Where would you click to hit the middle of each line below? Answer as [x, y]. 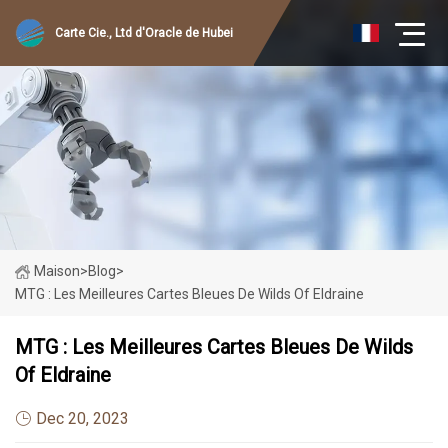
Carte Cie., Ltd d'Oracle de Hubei [144, 33]
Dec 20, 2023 [82, 418]
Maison [57, 271]
